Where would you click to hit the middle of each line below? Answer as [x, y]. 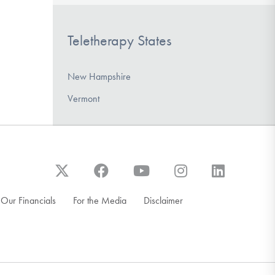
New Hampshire [99, 76]
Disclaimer [163, 200]
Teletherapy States [119, 40]
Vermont [83, 98]
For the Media [100, 200]
